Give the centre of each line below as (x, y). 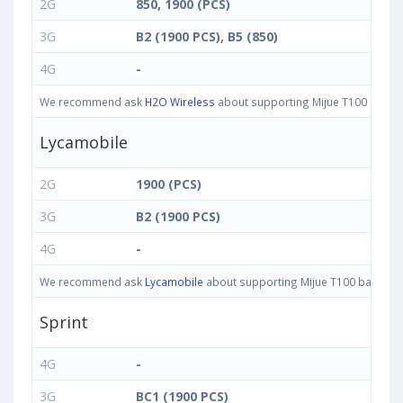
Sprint (64, 322)
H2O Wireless (180, 102)
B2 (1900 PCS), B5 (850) (207, 37)
